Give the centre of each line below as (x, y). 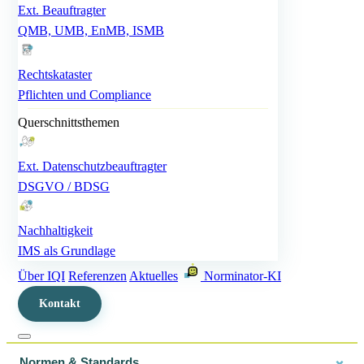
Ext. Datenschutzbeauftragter (92, 166)
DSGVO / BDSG (64, 186)
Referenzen (97, 276)
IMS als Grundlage (67, 251)
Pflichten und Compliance (84, 95)
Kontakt (60, 303)
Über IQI (41, 276)
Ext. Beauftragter (62, 10)
